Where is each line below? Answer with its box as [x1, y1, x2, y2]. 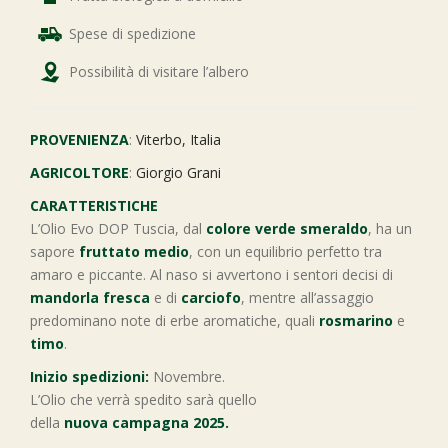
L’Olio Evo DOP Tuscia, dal [30, 219, 206, 238]
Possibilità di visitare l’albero [69, 62, 249, 81]
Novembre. [149, 367, 225, 386]
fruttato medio [79, 242, 189, 261]
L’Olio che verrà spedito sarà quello [30, 390, 257, 409]
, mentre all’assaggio [241, 288, 374, 307]
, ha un [368, 219, 412, 238]
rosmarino [319, 311, 393, 330]
